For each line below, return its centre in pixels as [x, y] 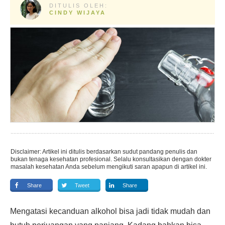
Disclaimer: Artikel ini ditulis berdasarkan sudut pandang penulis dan [104, 152]
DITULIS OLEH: [78, 6]
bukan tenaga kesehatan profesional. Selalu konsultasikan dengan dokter [111, 159]
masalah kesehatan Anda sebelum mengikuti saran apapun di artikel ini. [109, 167]
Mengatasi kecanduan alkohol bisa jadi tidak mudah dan [110, 211]
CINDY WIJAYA [77, 13]
